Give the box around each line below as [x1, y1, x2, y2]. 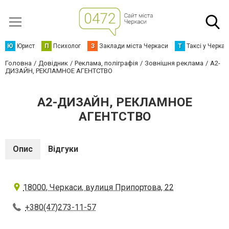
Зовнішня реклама [145, 59, 203, 67]
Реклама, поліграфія [75, 59, 138, 67]
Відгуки [48, 144, 78, 154]
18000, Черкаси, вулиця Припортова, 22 [23, 182, 174, 192]
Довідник [38, 59, 68, 67]
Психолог [53, 42, 81, 50]
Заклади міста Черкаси [99, 42, 168, 50]
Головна [5, 59, 32, 67]
